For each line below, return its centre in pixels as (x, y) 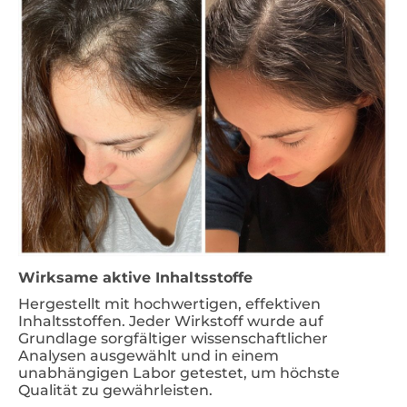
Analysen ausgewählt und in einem (149, 355)
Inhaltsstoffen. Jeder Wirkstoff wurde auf (171, 321)
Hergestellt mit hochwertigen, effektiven (169, 303)
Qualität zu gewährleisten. (115, 390)
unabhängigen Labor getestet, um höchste (179, 372)
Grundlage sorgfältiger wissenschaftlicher (173, 338)
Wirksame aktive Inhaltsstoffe (135, 277)
